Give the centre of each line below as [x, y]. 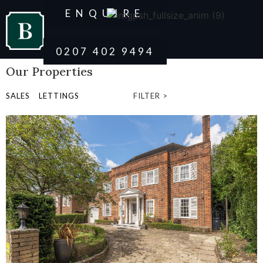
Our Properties [49, 71]
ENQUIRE [105, 13]
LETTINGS [59, 96]
